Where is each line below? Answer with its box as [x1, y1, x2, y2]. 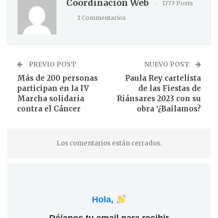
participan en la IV [17, 83, 89, 93]
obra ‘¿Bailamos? [137, 104, 201, 113]
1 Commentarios [77, 14, 126, 21]
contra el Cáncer [17, 104, 81, 113]
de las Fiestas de [138, 83, 201, 93]
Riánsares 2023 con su [117, 93, 201, 103]
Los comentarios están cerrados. [56, 139, 162, 147]
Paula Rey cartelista [125, 73, 201, 83]
